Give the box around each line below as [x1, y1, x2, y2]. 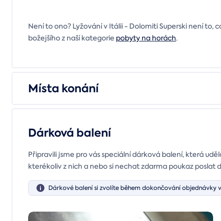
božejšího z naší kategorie [28, 33, 116, 42]
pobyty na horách [116, 33, 176, 42]
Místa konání [28, 80, 99, 96]
